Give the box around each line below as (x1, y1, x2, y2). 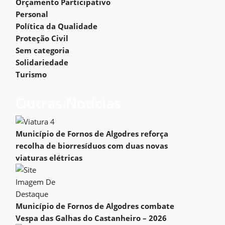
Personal (16, 9, 48, 19)
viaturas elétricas (16, 153, 82, 163)
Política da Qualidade (16, 21, 97, 31)
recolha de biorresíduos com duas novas (16, 141, 168, 151)
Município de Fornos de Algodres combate (16, 201, 174, 211)
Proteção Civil (16, 33, 68, 43)
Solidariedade (16, 57, 68, 67)
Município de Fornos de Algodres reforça (16, 129, 168, 139)
